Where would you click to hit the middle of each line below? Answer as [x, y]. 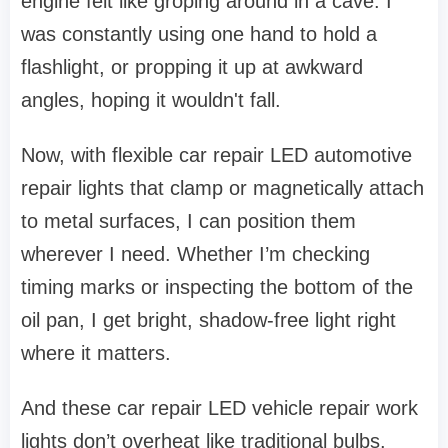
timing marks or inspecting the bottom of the [217, 287]
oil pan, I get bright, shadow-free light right [208, 320]
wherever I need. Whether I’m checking [195, 254]
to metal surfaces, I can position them [188, 221]
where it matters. [96, 353]
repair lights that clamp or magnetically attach [222, 188]
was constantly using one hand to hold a [199, 34]
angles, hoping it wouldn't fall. [151, 100]
